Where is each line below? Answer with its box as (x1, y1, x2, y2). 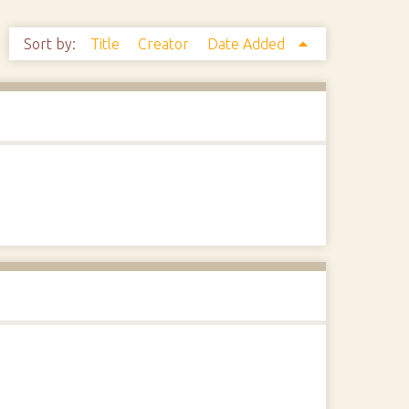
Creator (137, 36, 193, 52)
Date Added (206, 36, 288, 52)
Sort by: (23, 36, 79, 52)
